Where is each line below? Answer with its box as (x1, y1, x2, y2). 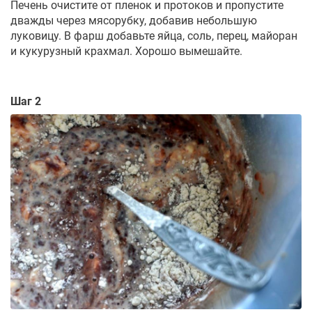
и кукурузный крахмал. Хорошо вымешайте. (10, 45, 242, 58)
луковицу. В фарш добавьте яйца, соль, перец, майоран (10, 29, 297, 43)
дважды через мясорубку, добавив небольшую (10, 14, 257, 28)
